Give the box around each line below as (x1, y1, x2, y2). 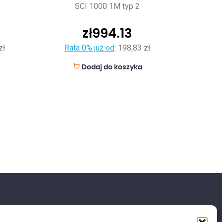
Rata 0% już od (64, 43, 114, 53)
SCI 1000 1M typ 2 (75, 1, 140, 11)
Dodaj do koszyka (81, 63, 142, 71)
